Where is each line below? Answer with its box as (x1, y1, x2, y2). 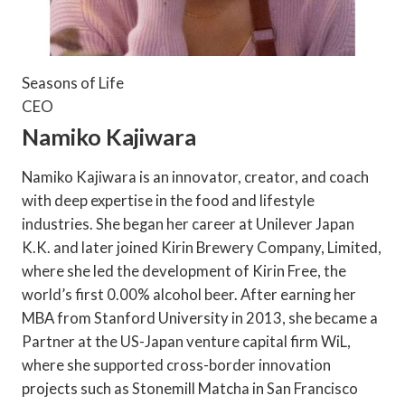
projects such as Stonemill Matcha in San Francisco (21, 378, 358, 398)
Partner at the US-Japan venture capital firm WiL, (21, 331, 351, 351)
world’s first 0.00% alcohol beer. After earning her (21, 284, 356, 304)
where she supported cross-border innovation (21, 354, 331, 374)
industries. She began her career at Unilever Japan (21, 213, 354, 233)
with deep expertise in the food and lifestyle (21, 190, 315, 210)
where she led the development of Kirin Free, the (21, 260, 346, 280)
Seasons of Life (21, 72, 124, 92)
